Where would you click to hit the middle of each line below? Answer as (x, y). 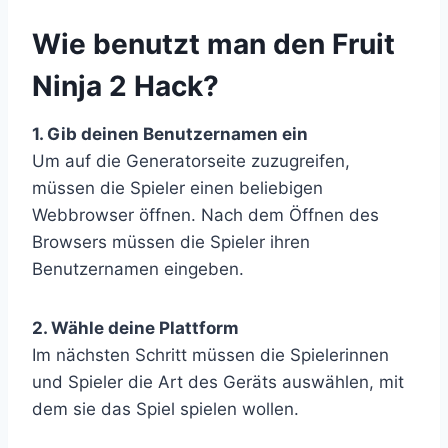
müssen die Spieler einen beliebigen (177, 187)
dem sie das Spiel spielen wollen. (165, 408)
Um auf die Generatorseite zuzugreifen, (191, 160)
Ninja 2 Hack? (125, 85)
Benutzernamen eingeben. (138, 268)
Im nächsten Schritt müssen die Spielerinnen (210, 354)
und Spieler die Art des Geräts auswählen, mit (218, 381)
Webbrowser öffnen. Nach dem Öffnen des (205, 214)
